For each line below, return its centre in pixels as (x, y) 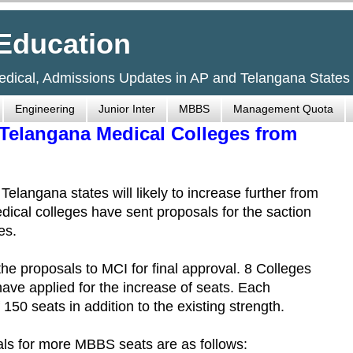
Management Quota (283, 109)
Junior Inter (127, 109)
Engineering (45, 109)
